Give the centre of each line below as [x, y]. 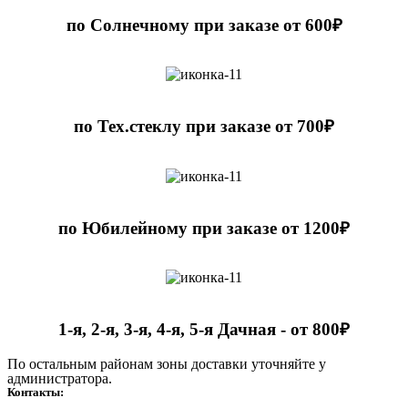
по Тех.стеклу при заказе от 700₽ [204, 127]
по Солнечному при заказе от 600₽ [204, 25]
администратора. [60, 378]
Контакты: [36, 392]
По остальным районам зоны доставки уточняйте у [167, 363]
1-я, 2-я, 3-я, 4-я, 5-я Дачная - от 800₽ [204, 329]
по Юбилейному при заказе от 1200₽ [204, 228]
